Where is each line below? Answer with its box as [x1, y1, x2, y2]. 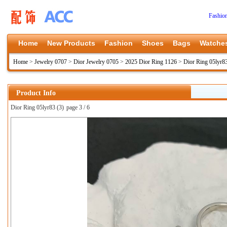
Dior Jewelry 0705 [73, 58, 119, 65]
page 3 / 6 [66, 104, 90, 111]
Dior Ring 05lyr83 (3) [11, 104, 64, 111]
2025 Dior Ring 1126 [125, 58, 177, 65]
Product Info [16, 89, 56, 97]
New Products [47, 39, 95, 47]
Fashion [104, 39, 133, 47]
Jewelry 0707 [34, 58, 67, 65]
